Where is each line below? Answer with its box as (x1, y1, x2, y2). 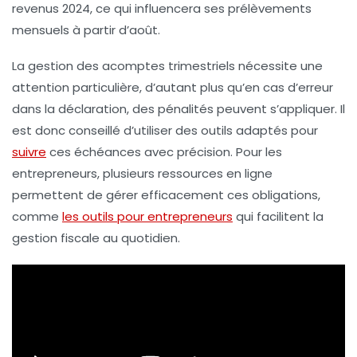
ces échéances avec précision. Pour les (46, 143, 282, 161)
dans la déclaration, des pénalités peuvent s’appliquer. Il (12, 100, 345, 118)
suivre (12, 143, 46, 161)
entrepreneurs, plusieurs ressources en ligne (12, 165, 273, 182)
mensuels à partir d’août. (12, 22, 160, 39)
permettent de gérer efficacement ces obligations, (12, 186, 320, 204)
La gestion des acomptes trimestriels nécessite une (12, 57, 323, 75)
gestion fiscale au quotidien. (12, 229, 180, 247)
